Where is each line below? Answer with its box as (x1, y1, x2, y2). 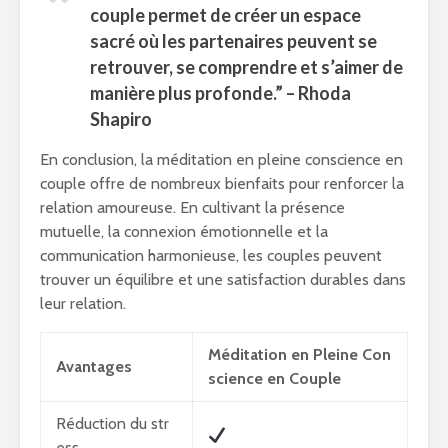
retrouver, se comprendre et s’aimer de (90, 56, 403, 78)
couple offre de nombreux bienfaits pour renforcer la (40, 174, 404, 193)
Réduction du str (56, 414, 169, 433)
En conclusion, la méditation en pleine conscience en (40, 150, 403, 169)
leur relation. (40, 294, 126, 313)
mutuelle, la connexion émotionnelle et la (40, 222, 328, 241)
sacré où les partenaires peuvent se (90, 30, 377, 52)
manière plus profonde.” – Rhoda (90, 82, 351, 104)
